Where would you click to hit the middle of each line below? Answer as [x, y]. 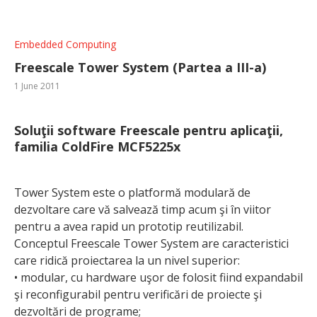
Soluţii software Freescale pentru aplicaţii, [149, 130]
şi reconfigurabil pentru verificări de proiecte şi [138, 294]
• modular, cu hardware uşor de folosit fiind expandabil [158, 277]
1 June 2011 [37, 86]
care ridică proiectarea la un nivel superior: [127, 260]
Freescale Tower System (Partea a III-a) [140, 67]
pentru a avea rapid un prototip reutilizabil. [129, 226]
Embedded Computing [65, 44]
